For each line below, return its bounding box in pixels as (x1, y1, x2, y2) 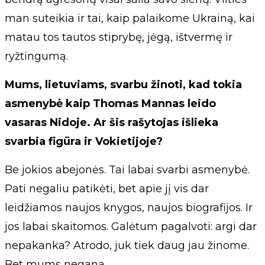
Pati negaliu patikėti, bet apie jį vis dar (5, 182, 209, 195)
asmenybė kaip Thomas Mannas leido (5, 96, 216, 110)
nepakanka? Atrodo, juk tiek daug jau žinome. (5, 238, 249, 252)
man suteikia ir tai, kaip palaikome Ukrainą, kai (5, 11, 255, 25)
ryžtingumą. (5, 49, 68, 63)
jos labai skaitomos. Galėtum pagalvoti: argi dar (5, 219, 257, 233)
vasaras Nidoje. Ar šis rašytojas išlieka (5, 115, 218, 129)
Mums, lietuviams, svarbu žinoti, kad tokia (5, 77, 242, 91)
